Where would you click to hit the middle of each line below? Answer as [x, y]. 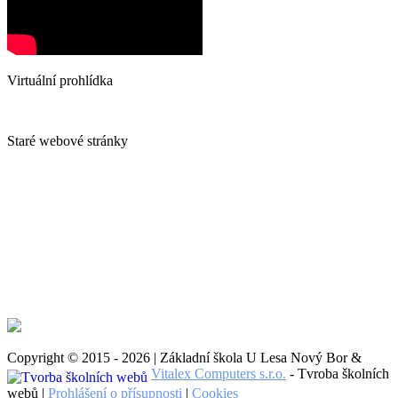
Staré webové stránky [68, 141]
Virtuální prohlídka [60, 81]
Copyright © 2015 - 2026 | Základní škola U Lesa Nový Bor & [188, 358]
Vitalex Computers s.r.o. [219, 374]
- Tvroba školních [338, 374]
